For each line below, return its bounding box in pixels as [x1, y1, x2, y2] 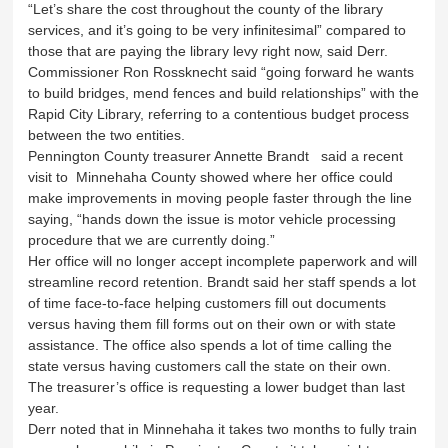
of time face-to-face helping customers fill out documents [28, 294, 387, 311]
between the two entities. [28, 126, 190, 143]
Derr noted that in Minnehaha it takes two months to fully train [28, 420, 418, 437]
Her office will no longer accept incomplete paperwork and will [28, 252, 418, 269]
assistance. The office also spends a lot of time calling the [28, 336, 393, 353]
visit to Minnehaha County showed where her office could [28, 168, 394, 185]
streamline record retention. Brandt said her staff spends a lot [28, 273, 417, 290]
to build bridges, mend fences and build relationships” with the [28, 84, 420, 101]
